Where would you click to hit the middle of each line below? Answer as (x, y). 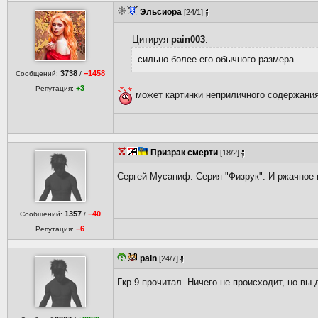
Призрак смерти (184, 153)
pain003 (188, 39)
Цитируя (152, 39)
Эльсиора (161, 12)
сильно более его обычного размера (216, 59)
